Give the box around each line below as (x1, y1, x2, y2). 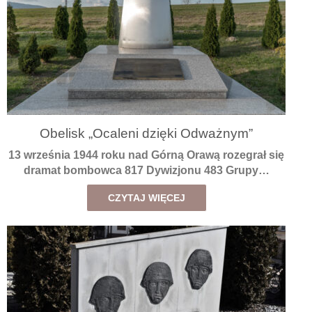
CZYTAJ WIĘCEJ (107, 192, 185, 204)
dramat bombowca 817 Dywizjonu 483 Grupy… (23, 164, 270, 177)
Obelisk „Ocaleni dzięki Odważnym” (40, 125, 253, 141)
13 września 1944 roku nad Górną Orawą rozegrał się (8, 149, 284, 162)
